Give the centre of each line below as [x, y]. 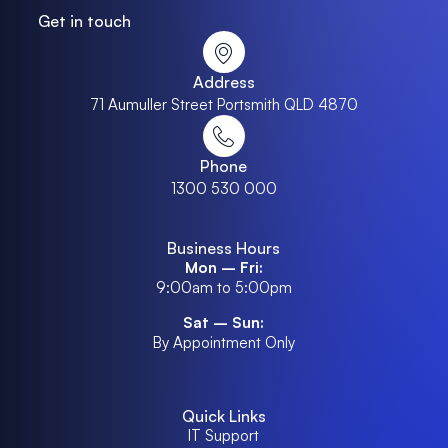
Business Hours [224, 248]
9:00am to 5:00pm [223, 288]
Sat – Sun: [224, 322]
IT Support [224, 436]
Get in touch [85, 21]
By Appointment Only [223, 342]
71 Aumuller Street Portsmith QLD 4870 [223, 105]
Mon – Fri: [223, 268]
